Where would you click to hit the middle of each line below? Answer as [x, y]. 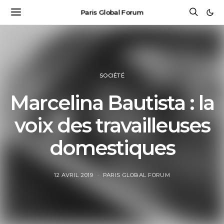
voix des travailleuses [112, 125]
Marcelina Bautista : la [112, 102]
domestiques [112, 147]
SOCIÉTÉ [112, 75]
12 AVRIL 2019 [74, 175]
